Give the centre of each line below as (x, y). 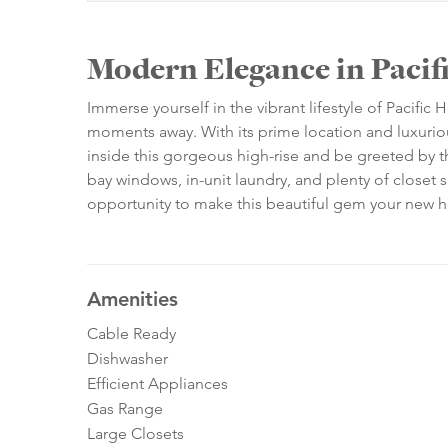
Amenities (132, 299)
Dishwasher (127, 359)
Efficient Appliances (157, 384)
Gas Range (125, 409)
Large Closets (135, 434)
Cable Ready (131, 334)
